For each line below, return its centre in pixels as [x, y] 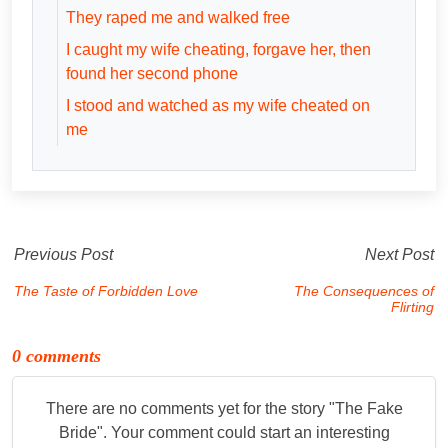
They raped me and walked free [178, 17]
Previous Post [63, 254]
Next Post [399, 254]
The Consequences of [364, 290]
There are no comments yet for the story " [190, 408]
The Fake [368, 408]
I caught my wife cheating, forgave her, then [218, 49]
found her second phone [152, 73]
